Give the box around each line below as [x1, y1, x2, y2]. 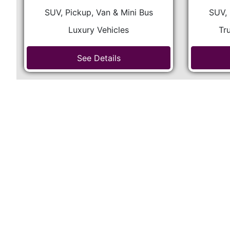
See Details [76, 52, 121, 63]
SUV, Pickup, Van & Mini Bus [44, 7, 153, 17]
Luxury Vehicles [68, 25, 129, 35]
